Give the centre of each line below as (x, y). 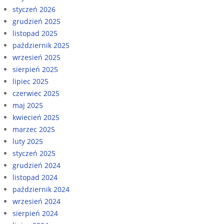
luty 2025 (28, 141)
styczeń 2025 (34, 153)
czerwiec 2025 (36, 93)
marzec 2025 (34, 129)
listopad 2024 (35, 177)
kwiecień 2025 (36, 117)
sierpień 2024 (35, 213)
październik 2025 (41, 45)
